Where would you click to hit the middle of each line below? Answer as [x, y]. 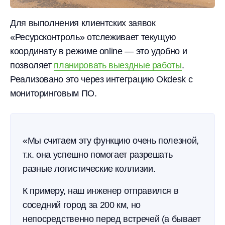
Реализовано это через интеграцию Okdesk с [101, 79]
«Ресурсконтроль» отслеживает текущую [93, 37]
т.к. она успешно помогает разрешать [98, 155]
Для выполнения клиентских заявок [83, 23]
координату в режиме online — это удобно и [99, 51]
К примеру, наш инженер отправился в [101, 191]
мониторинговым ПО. [53, 93]
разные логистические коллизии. [89, 169]
